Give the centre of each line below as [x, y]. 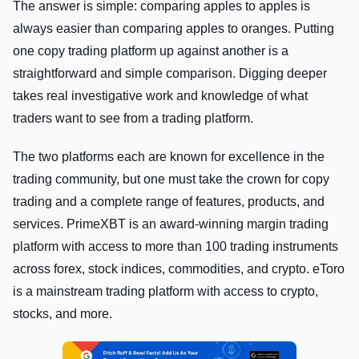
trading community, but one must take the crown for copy [171, 179]
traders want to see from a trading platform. [133, 118]
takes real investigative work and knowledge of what [160, 95]
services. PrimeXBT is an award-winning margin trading [171, 224]
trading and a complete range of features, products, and [169, 201]
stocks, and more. [64, 313]
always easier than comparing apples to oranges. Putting [173, 28]
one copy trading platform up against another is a [151, 50]
